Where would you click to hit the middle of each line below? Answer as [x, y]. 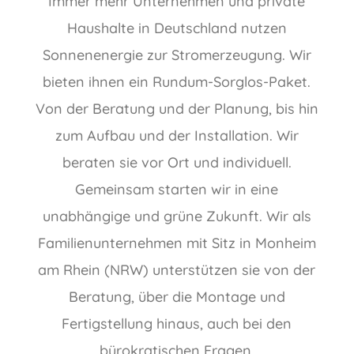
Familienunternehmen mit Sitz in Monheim [177, 243]
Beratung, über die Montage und [177, 297]
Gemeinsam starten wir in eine [177, 190]
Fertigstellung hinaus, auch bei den [177, 324]
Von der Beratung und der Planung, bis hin [177, 109]
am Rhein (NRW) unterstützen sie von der [177, 270]
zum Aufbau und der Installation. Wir [177, 136]
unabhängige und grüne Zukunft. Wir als [177, 217]
